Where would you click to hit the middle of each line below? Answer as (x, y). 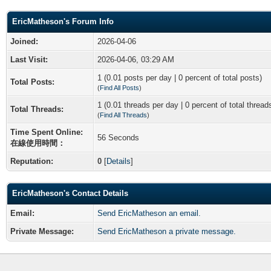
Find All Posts (119, 87)
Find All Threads (123, 115)
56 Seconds (118, 137)
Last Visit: (29, 59)
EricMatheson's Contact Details (70, 193)
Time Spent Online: (47, 132)
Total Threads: (37, 109)
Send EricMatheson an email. (149, 213)
